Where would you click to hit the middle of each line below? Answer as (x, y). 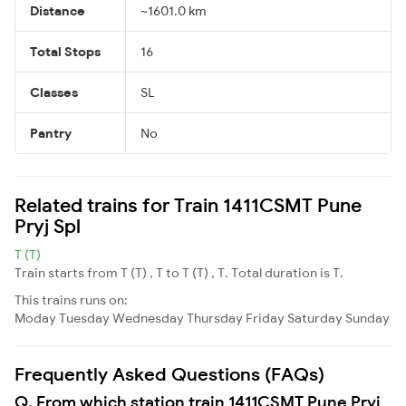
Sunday (367, 318)
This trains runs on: (71, 300)
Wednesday (148, 318)
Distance (58, 10)
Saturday (315, 318)
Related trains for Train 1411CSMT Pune (188, 204)
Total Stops (65, 51)
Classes (54, 92)
